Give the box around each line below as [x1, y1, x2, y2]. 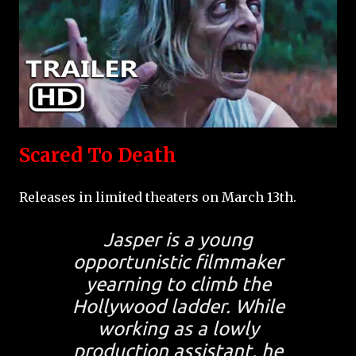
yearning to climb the [85, 273, 271, 296]
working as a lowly [97, 318, 259, 340]
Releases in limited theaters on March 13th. [19, 189, 296, 206]
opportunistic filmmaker [73, 251, 283, 273]
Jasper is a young [103, 229, 253, 251]
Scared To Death [19, 143, 181, 168]
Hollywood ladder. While [72, 296, 284, 318]
